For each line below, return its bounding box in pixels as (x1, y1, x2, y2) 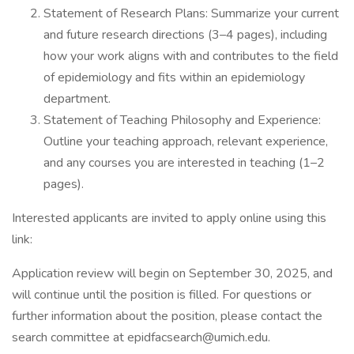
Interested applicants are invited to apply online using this (12, 209, 326, 227)
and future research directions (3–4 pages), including (43, 26, 327, 43)
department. (43, 90, 111, 107)
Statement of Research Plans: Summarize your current (43, 5, 339, 22)
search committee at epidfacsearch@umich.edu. (12, 329, 270, 346)
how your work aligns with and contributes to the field (43, 47, 338, 65)
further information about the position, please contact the (12, 307, 322, 325)
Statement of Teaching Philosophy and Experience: (43, 111, 321, 129)
